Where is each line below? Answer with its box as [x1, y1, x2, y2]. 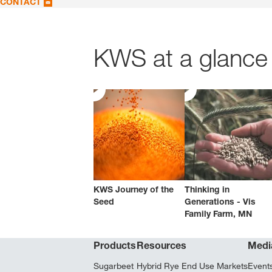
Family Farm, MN [185, 208, 252, 219]
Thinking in [185, 184, 229, 194]
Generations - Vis [185, 196, 256, 206]
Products [93, 239, 136, 251]
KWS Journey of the [93, 184, 174, 194]
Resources [137, 239, 186, 251]
